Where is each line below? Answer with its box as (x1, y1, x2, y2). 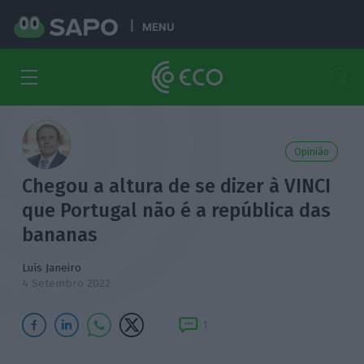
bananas (22, 223, 98, 246)
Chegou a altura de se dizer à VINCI (22, 175, 331, 197)
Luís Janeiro (22, 261, 82, 275)
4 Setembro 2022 (22, 276, 111, 290)
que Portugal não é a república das (22, 199, 331, 222)
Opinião (293, 146, 329, 158)
